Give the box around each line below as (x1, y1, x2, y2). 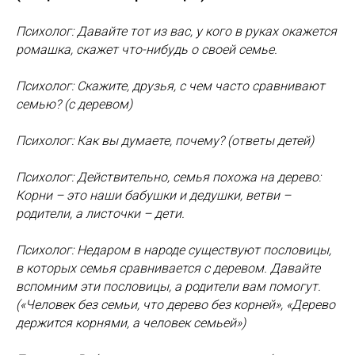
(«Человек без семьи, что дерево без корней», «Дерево (16, 297, 335, 312)
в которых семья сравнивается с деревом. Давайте (16, 261, 320, 276)
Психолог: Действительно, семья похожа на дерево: (16, 170, 321, 185)
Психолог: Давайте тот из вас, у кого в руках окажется (16, 24, 337, 39)
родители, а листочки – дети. (16, 206, 185, 221)
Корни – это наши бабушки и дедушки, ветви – (16, 188, 291, 203)
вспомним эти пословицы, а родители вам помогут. (16, 279, 321, 294)
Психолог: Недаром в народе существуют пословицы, (16, 242, 331, 258)
